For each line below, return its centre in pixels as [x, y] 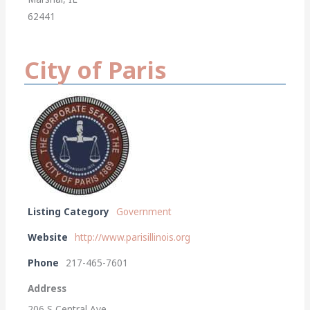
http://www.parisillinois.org [133, 237]
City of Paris [96, 70]
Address [47, 288]
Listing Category [69, 211]
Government [144, 211]
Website [48, 237]
